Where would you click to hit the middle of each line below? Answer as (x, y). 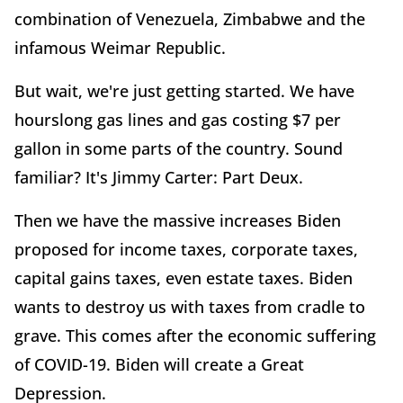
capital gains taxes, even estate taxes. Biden (184, 278)
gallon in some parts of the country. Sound (179, 148)
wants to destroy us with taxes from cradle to (190, 306)
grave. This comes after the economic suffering (195, 335)
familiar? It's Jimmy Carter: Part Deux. (159, 177)
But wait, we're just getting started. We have (184, 90)
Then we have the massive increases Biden (178, 220)
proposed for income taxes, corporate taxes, (186, 249)
